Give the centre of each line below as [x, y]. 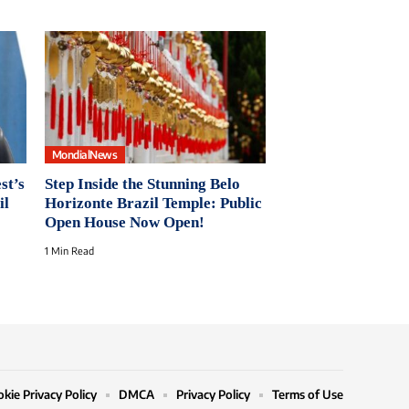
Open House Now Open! [124, 223]
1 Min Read [69, 251]
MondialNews [84, 154]
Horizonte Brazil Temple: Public [153, 204]
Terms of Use [308, 395]
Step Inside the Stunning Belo [142, 184]
